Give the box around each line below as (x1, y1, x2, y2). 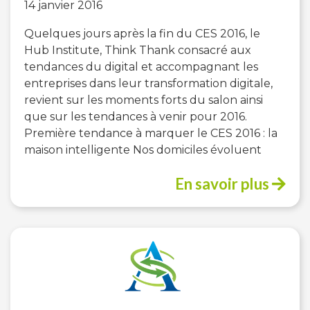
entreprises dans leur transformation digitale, (24, 76, 273, 90)
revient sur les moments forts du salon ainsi (24, 93, 263, 107)
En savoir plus (175, 174, 272, 193)
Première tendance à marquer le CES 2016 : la (24, 126, 277, 140)
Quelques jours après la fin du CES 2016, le (24, 26, 260, 40)
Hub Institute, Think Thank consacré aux (24, 43, 251, 57)
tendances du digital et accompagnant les (24, 60, 258, 73)
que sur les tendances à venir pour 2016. (24, 109, 247, 123)
